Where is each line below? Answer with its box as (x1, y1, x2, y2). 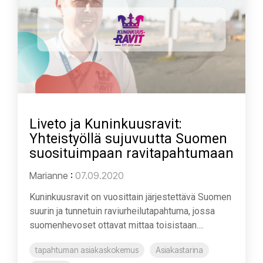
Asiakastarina (156, 245, 203, 255)
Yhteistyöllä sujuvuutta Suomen (29, 130, 227, 147)
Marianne (29, 169, 68, 181)
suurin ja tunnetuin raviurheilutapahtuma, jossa (29, 205, 215, 217)
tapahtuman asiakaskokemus (35, 245, 139, 255)
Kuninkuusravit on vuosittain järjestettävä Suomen (29, 191, 231, 203)
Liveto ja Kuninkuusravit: (29, 116, 182, 132)
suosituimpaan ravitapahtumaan (29, 145, 234, 161)
